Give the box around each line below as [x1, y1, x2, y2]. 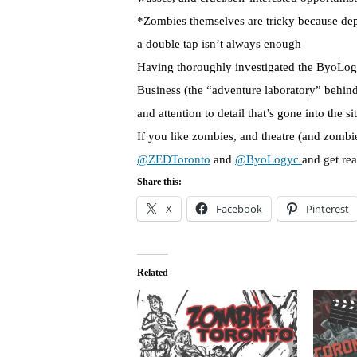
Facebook [216, 202, 262, 217]
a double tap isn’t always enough [137, 37, 301, 51]
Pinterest [306, 202, 349, 217]
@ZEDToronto [137, 153, 210, 167]
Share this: [137, 176, 182, 188]
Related [137, 267, 168, 279]
